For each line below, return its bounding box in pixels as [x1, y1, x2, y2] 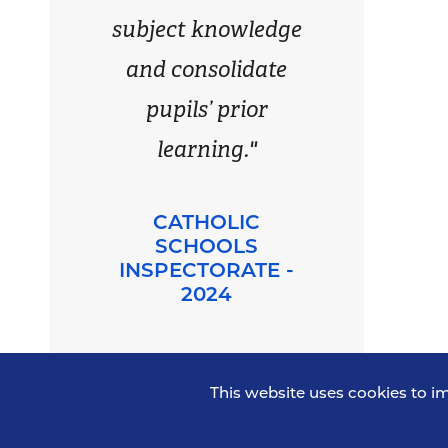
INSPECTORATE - [119, 257, 295, 282]
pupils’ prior [145, 94, 268, 124]
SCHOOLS [155, 233, 259, 258]
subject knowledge [111, 14, 302, 44]
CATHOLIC [153, 209, 261, 234]
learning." [156, 134, 257, 164]
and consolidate [126, 54, 288, 84]
